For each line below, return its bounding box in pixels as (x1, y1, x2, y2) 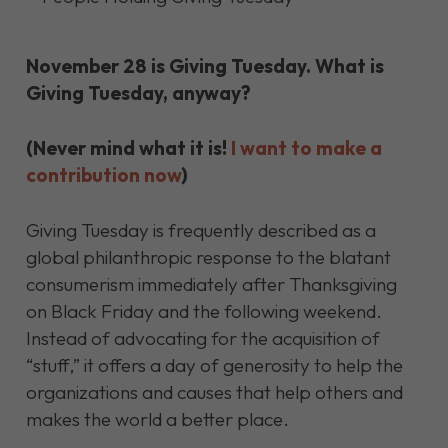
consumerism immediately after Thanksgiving (25, 272, 397, 296)
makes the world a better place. (25, 407, 289, 431)
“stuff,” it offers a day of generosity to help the (25, 353, 403, 377)
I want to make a (230, 136, 382, 160)
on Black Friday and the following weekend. (25, 299, 382, 323)
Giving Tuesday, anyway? (25, 81, 251, 105)
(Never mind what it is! (25, 136, 231, 160)
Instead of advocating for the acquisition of (25, 326, 380, 350)
